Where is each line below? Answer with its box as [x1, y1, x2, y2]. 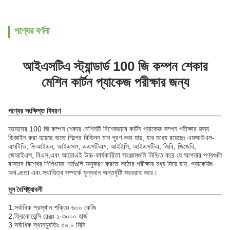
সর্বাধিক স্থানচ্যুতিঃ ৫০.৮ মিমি [14, 221, 85, 229]
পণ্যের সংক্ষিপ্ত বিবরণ [8, 107, 61, 115]
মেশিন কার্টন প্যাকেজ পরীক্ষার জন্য [41, 74, 189, 90]
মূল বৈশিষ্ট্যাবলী [8, 185, 43, 194]
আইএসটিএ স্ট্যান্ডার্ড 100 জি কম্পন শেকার [23, 59, 207, 74]
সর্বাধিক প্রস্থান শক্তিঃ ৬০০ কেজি [14, 203, 96, 212]
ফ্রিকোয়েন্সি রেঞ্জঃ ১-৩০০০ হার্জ [14, 212, 87, 220]
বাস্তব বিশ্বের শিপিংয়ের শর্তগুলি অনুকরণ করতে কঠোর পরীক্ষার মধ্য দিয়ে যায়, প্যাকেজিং [8, 160, 213, 168]
